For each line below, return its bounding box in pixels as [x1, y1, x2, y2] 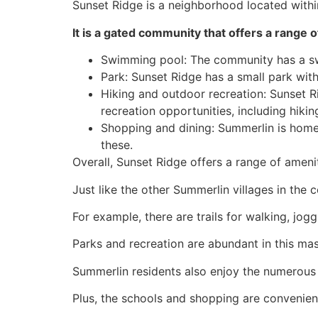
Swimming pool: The [101, 53, 214, 67]
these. [101, 138, 133, 153]
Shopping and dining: [101, 121, 218, 136]
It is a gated [72, 25, 138, 40]
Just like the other [72, 182, 173, 197]
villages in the [229, 182, 310, 197]
